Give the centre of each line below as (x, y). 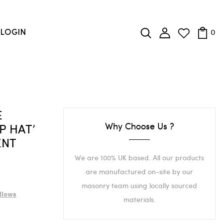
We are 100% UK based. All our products (139, 158)
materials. (139, 200)
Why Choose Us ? (139, 126)
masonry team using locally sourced (139, 186)
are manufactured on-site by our (139, 172)
